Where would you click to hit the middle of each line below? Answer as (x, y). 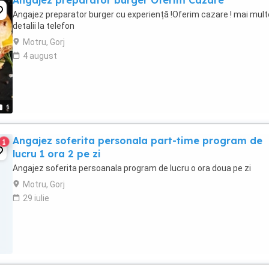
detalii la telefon (44, 26)
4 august (40, 56)
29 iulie (36, 198)
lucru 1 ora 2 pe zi (57, 154)
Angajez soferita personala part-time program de (138, 141)
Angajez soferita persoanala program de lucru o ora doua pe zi (132, 168)
